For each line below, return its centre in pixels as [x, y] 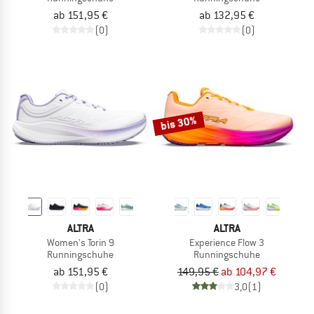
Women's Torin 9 [80, 242]
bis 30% [179, 123]
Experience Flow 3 [227, 242]
